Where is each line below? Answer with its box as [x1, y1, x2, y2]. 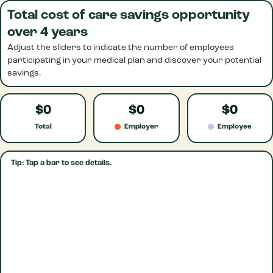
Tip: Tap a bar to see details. [11, 160, 112, 167]
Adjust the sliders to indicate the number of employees [7, 43, 234, 52]
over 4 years [7, 26, 88, 40]
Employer [124, 123, 158, 130]
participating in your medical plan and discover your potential [7, 56, 261, 65]
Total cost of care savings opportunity [7, 9, 250, 23]
